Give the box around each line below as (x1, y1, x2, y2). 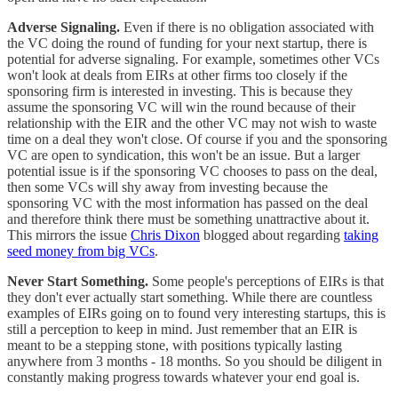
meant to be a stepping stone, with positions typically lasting (7, 338, 342, 354)
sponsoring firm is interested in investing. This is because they (7, 84, 353, 99)
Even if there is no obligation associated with (120, 20, 374, 36)
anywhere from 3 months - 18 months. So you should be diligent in (7, 354, 382, 370)
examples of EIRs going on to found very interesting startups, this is (7, 306, 386, 322)
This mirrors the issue (7, 227, 131, 243)
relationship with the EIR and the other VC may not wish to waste (7, 115, 377, 131)
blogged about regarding (200, 227, 344, 243)
